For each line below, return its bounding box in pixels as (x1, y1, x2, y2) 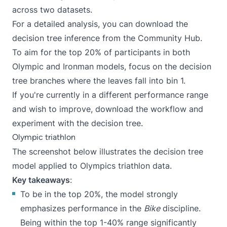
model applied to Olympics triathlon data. (12, 161, 172, 171)
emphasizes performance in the (20, 203, 144, 214)
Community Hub (138, 33, 200, 44)
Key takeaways (12, 175, 70, 185)
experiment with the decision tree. (12, 118, 143, 129)
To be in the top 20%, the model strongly (20, 189, 178, 200)
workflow (150, 104, 186, 115)
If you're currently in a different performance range (12, 90, 208, 100)
